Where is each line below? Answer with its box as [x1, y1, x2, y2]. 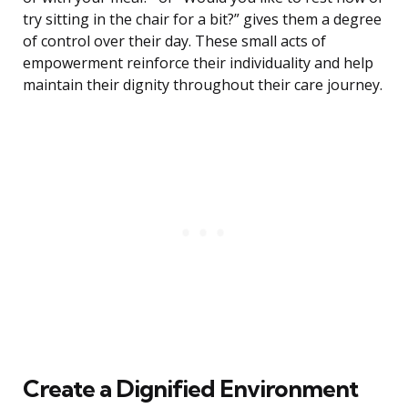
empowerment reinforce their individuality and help [23, 53, 373, 74]
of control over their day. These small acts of [23, 31, 326, 52]
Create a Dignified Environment [23, 373, 358, 404]
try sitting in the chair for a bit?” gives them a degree [23, 9, 382, 30]
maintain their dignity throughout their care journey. [23, 75, 382, 96]
